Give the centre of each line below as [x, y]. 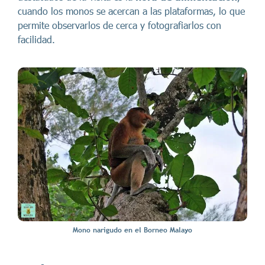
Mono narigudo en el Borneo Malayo [132, 230]
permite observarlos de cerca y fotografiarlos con [119, 25]
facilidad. [36, 40]
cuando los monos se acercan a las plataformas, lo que [131, 11]
